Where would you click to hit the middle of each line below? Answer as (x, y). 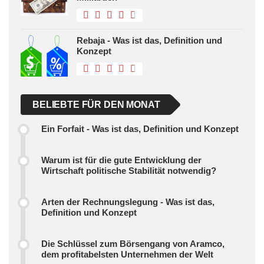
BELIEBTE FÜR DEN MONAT (96, 105)
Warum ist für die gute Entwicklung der (121, 160)
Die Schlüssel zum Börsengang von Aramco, (133, 244)
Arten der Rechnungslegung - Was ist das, (128, 202)
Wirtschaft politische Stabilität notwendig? (129, 171)
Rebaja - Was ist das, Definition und (149, 41)
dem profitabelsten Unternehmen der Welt (127, 255)
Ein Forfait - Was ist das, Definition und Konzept (140, 129)
